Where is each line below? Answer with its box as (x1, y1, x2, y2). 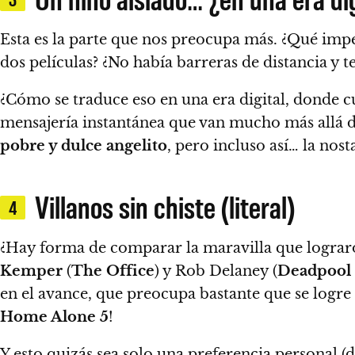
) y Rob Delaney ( (155, 262, 277, 280)
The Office (71, 262, 155, 280)
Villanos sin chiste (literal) (35, 187, 295, 225)
